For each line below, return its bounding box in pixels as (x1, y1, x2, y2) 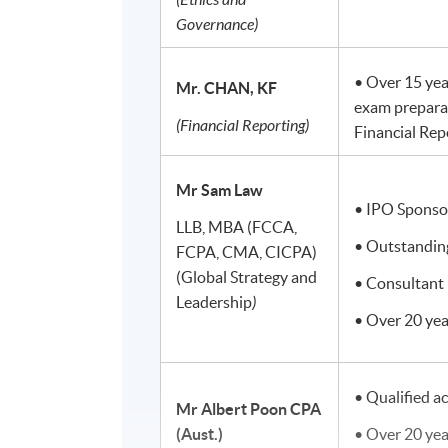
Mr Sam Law (176, 181, 264, 200)
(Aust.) (176, 425, 224, 444)
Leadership (176, 293, 253, 312)
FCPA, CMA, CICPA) (176, 243, 318, 262)
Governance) (176, 15, 259, 35)
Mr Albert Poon (176, 400, 291, 419)
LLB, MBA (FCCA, (176, 218, 298, 237)
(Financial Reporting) (176, 116, 310, 136)
